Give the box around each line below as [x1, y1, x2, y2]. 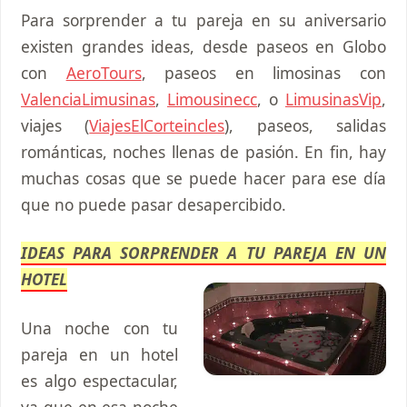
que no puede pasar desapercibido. [21, 194, 286, 216]
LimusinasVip [285, 88, 382, 111]
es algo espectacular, [21, 369, 179, 392]
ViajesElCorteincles [89, 114, 225, 137]
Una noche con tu [21, 316, 179, 339]
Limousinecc [167, 88, 257, 111]
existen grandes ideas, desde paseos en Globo [21, 35, 386, 58]
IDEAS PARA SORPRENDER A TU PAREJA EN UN [21, 242, 386, 264]
